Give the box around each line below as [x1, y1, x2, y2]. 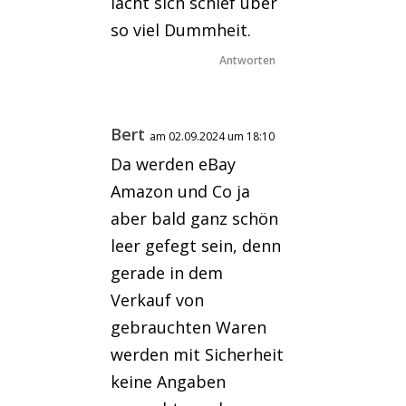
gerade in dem [111, 261, 224, 284]
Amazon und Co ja [111, 179, 251, 202]
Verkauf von [111, 288, 205, 311]
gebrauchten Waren [111, 315, 267, 338]
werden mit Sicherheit [111, 343, 285, 365]
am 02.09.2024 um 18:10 [150, 128, 275, 144]
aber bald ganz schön [111, 207, 279, 229]
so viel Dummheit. [111, 18, 252, 41]
